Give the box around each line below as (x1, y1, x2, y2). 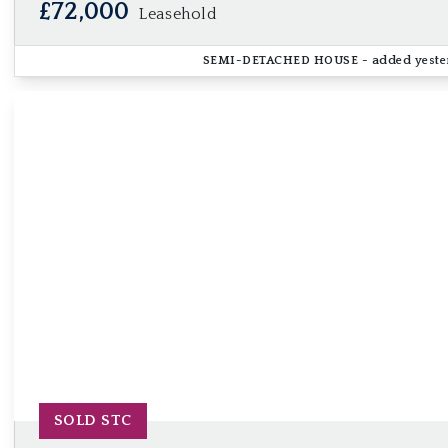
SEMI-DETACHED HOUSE (202, 54, 359, 67)
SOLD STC (54, 412, 132, 429)
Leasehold (139, 5, 218, 23)
